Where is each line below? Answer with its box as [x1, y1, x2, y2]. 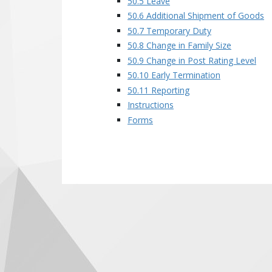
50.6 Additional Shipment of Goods [127, 10, 264, 21]
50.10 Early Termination [127, 69, 220, 81]
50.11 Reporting [127, 84, 189, 96]
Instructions [127, 99, 174, 110]
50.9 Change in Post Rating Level [127, 54, 256, 66]
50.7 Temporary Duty [127, 24, 211, 36]
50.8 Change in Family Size [127, 39, 231, 51]
